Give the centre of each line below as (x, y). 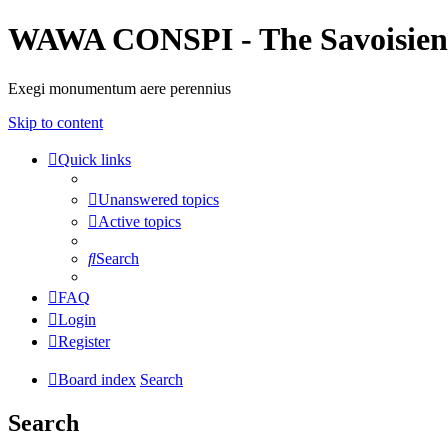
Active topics (139, 221)
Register (84, 341)
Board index (97, 379)
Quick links (94, 159)
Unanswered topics (158, 199)
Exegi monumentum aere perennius (119, 88)
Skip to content (55, 122)
